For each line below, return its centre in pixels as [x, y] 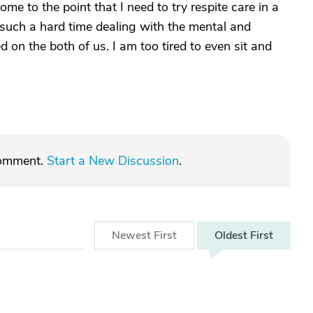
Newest [133, 235]
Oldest [232, 235]
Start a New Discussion [113, 161]
